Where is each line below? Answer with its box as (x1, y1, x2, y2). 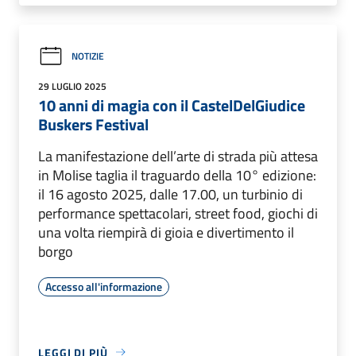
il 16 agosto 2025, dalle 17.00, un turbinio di (38, 183, 303, 205)
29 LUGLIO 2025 (38, 78, 106, 94)
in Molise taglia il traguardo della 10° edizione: (38, 164, 316, 186)
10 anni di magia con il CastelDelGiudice (38, 92, 305, 118)
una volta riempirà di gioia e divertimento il (38, 221, 294, 243)
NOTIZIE (72, 48, 104, 64)
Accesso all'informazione (45, 277, 162, 295)
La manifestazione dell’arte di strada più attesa (38, 145, 318, 167)
